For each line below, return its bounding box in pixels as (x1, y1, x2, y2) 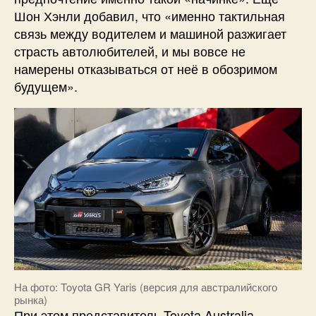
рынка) (14, 291, 47, 307)
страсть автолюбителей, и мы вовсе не (14, 42, 245, 60)
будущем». (14, 77, 78, 95)
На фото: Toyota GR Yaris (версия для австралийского (14, 279, 277, 294)
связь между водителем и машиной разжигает (14, 24, 286, 42)
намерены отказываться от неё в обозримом (14, 59, 277, 78)
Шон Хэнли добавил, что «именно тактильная (14, 6, 285, 25)
